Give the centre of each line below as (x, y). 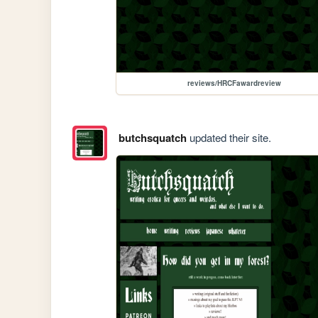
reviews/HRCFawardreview (235, 83)
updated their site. (229, 137)
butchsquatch (152, 137)
